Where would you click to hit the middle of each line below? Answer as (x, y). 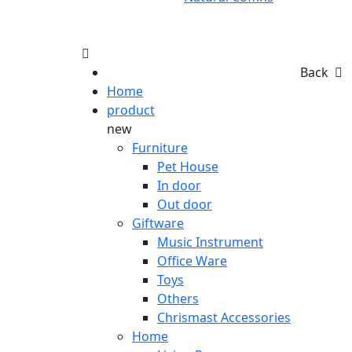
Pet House (188, 167)
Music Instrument (210, 242)
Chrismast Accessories (224, 317)
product (131, 110)
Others (178, 299)
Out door (185, 204)
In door (179, 185)
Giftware (158, 223)
